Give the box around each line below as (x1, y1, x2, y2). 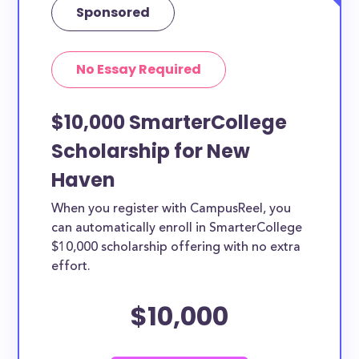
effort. (51, 260, 91, 273)
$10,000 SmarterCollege (51, 109, 288, 135)
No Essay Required (76, 60, 202, 79)
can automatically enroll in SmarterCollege (51, 222, 303, 235)
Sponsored (76, 3, 151, 22)
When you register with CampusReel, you (51, 203, 292, 216)
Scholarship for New (51, 138, 251, 164)
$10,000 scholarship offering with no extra (51, 241, 301, 254)
